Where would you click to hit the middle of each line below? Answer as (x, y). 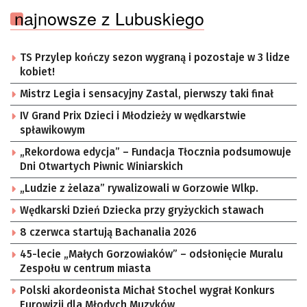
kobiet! (37, 72)
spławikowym (52, 131)
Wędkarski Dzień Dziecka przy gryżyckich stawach (142, 211)
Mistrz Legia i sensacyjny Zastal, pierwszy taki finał (147, 94)
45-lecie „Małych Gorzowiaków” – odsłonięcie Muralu (151, 255)
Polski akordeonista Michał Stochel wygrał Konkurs (147, 291)
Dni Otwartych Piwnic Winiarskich (101, 167)
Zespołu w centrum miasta (85, 269)
